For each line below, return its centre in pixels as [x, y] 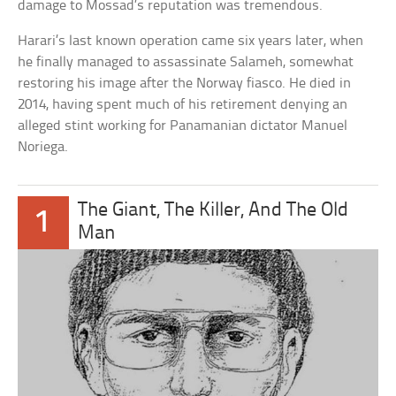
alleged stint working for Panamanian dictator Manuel [183, 126]
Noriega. [43, 147]
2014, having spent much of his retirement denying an [183, 104]
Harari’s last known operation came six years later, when [191, 41]
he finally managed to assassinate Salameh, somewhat [186, 62]
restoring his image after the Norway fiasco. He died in [185, 83]
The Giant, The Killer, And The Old [213, 210]
